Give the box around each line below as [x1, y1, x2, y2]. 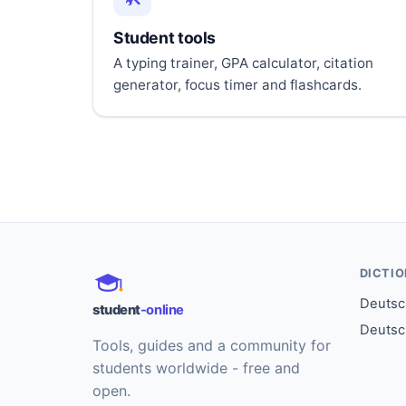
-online [140, 302, 184, 319]
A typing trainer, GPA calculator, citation [113, 54, 373, 72]
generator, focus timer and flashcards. [113, 76, 362, 94]
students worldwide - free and [92, 359, 300, 378]
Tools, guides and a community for [92, 336, 331, 355]
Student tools [113, 28, 216, 48]
